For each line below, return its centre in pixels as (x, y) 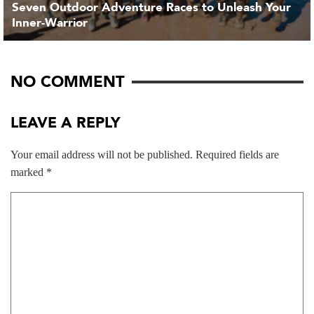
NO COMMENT (68, 82)
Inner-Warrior (50, 23)
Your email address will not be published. (102, 154)
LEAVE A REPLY (66, 123)
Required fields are (236, 154)
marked (28, 172)
